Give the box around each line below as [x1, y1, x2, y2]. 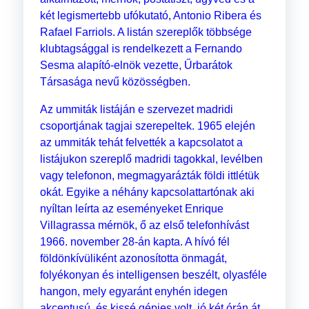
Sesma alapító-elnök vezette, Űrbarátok [39, 59, 232, 72]
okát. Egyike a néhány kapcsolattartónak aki [39, 186, 255, 199]
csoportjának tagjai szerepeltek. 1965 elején [39, 120, 255, 132]
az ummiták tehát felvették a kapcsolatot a [39, 137, 243, 149]
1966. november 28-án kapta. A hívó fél [39, 236, 230, 248]
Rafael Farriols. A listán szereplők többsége [39, 26, 252, 39]
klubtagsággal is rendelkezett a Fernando [39, 43, 242, 55]
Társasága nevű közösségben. [39, 76, 190, 88]
